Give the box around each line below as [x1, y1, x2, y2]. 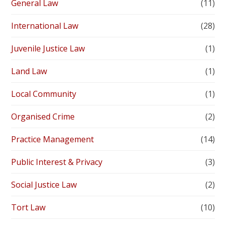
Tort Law [11, 202, 46, 213]
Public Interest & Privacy [11, 156, 103, 168]
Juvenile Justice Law [11, 43, 85, 54]
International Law [11, 20, 79, 32]
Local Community [11, 88, 77, 100]
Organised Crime [11, 111, 75, 123]
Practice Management [11, 134, 94, 145]
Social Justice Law [11, 179, 77, 191]
